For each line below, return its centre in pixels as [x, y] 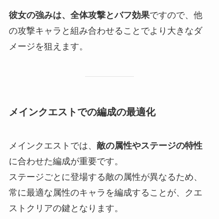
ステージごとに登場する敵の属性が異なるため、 [105, 177]
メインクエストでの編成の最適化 [82, 112]
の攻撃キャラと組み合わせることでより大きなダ [105, 31]
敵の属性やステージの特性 [149, 146]
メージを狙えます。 [48, 46]
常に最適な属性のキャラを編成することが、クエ [105, 193]
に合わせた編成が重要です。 [66, 162]
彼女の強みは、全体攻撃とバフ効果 [79, 15]
